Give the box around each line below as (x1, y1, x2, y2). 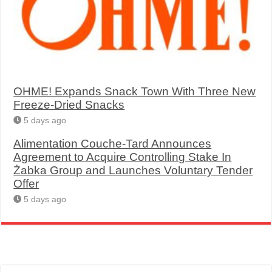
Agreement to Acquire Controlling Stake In (13, 150, 232, 163)
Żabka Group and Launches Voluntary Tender (13, 163, 253, 177)
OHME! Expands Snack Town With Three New (13, 84, 256, 98)
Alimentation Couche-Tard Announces (13, 137, 212, 150)
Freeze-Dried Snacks (13, 98, 125, 111)
